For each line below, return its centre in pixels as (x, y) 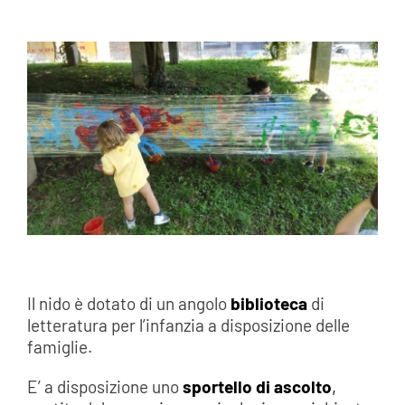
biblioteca (268, 304)
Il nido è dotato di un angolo (128, 304)
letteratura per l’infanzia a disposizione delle (188, 325)
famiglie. (59, 347)
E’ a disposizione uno (104, 387)
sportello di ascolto (257, 387)
